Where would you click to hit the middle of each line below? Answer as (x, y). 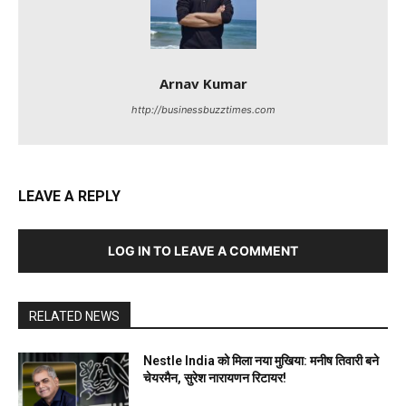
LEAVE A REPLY (69, 197)
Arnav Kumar (203, 84)
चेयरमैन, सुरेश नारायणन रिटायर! (215, 378)
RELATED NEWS (74, 317)
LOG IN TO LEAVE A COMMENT (203, 251)
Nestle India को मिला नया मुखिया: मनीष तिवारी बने (261, 361)
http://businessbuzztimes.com (203, 110)
